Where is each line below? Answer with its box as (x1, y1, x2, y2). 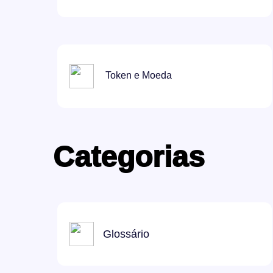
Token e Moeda (103, 70, 172, 81)
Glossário (103, 227, 149, 240)
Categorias (53, 141, 205, 173)
